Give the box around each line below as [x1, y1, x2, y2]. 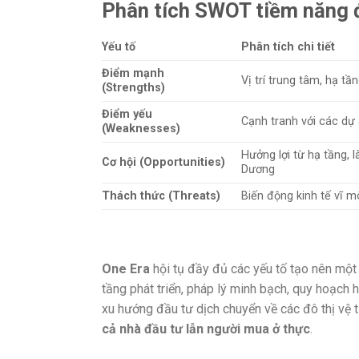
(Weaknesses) [102, 121, 180, 135]
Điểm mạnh [102, 66, 164, 80]
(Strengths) [102, 80, 165, 95]
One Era [102, 261, 150, 277]
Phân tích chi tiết [241, 39, 336, 54]
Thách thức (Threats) [102, 188, 220, 203]
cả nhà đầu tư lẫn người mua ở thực [102, 321, 310, 337]
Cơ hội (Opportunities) [102, 155, 225, 169]
